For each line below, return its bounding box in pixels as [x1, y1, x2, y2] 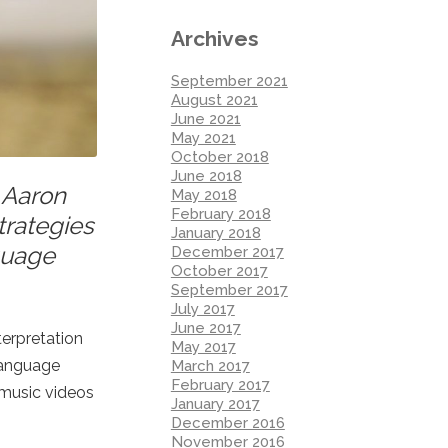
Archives [170, 25, 259, 51]
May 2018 [170, 185, 237, 204]
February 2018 [170, 204, 271, 223]
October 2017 [170, 261, 268, 280]
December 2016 [170, 413, 285, 432]
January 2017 [170, 394, 260, 413]
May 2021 [170, 128, 236, 147]
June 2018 [170, 166, 242, 185]
